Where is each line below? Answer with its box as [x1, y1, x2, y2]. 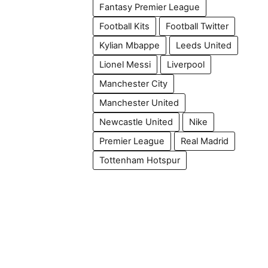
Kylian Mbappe [99, 40, 160, 51]
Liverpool [167, 59, 205, 70]
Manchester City [99, 78, 168, 89]
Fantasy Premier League [99, 2, 200, 13]
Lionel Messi [99, 59, 151, 70]
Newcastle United [99, 117, 173, 127]
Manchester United [99, 98, 179, 108]
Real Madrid [181, 136, 229, 147]
